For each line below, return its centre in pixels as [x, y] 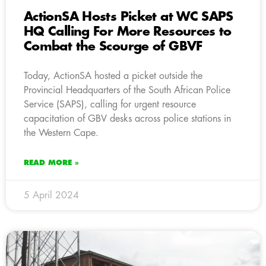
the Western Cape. [61, 133]
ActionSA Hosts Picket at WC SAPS [129, 17]
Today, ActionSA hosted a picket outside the [113, 76]
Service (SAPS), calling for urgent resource [110, 104]
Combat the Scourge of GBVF [113, 46]
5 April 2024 [51, 195]
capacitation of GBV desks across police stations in [127, 118]
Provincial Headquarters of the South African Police [127, 90]
